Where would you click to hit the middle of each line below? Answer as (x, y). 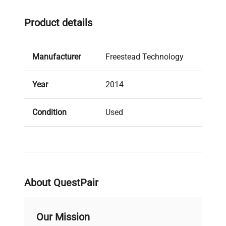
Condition (49, 112)
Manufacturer (56, 57)
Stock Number (58, 140)
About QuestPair (61, 183)
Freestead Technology (145, 57)
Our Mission (63, 217)
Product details (58, 23)
